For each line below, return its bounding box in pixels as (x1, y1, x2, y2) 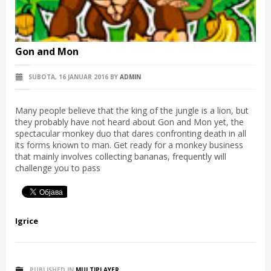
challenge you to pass (15, 162, 100, 174)
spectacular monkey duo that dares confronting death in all (15, 127, 246, 139)
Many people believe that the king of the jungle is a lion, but (15, 104, 249, 116)
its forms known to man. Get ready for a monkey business (15, 139, 243, 151)
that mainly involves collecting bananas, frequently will (15, 150, 226, 162)
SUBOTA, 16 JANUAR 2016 (27, 72, 108, 81)
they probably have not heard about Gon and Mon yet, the (15, 116, 244, 128)
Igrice (15, 215, 38, 226)
